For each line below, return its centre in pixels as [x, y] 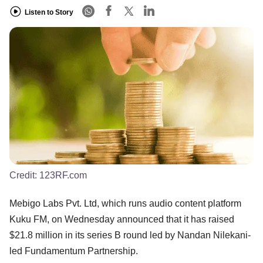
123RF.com [63, 175]
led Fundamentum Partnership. [75, 251]
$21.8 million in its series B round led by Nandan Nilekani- [130, 235]
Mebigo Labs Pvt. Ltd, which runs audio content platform [125, 203]
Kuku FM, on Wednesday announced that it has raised [122, 219]
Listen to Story [49, 12]
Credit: [24, 175]
